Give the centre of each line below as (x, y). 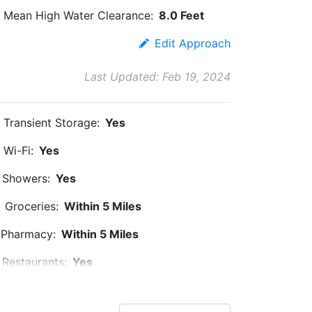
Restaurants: (34, 262)
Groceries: (32, 206)
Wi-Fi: (18, 150)
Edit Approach (193, 43)
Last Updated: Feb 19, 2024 (157, 77)
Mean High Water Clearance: (78, 15)
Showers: (26, 178)
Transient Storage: (52, 123)
